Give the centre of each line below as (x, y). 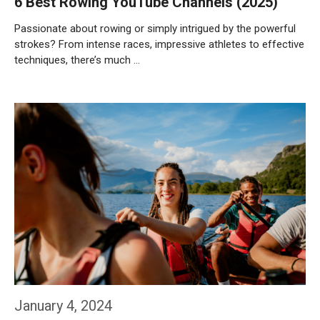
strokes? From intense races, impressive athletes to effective (159, 44)
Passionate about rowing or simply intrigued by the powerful (155, 29)
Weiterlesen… (59, 98)
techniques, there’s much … (77, 60)
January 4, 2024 (63, 306)
